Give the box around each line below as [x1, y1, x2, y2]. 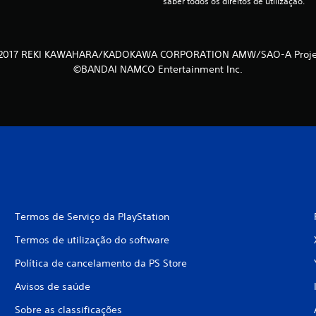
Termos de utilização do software [14, 233, 169, 247]
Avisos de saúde [14, 280, 90, 293]
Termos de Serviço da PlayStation [14, 210, 169, 224]
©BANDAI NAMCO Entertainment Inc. [73, 63, 243, 76]
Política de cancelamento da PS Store [14, 257, 187, 270]
